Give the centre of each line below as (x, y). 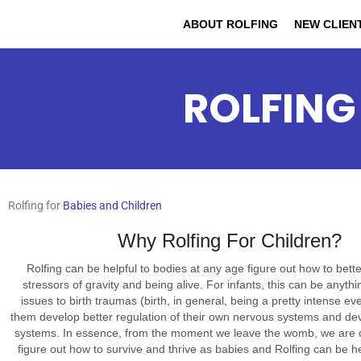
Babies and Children (112, 205)
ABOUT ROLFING (230, 24)
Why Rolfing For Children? (230, 241)
